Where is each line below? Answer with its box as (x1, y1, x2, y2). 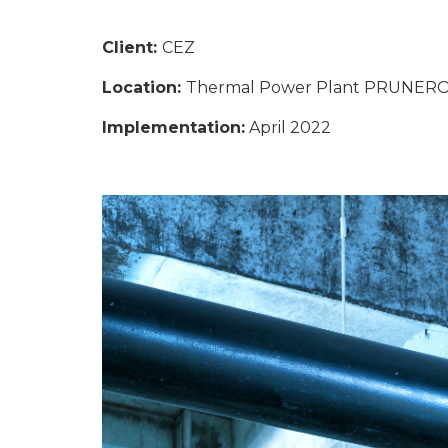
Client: (102, 38, 162, 57)
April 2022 (245, 118, 331, 137)
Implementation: (102, 118, 245, 137)
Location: (102, 78, 186, 97)
